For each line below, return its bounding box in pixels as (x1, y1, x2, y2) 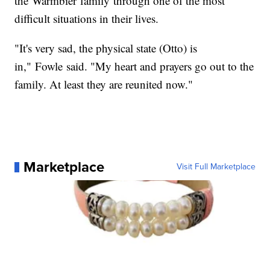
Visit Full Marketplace (176, 160, 256, 174)
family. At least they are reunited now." (14, 77, 193, 92)
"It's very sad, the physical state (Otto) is (14, 40, 198, 56)
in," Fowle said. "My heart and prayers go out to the (14, 58, 254, 74)
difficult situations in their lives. (14, 11, 159, 27)
